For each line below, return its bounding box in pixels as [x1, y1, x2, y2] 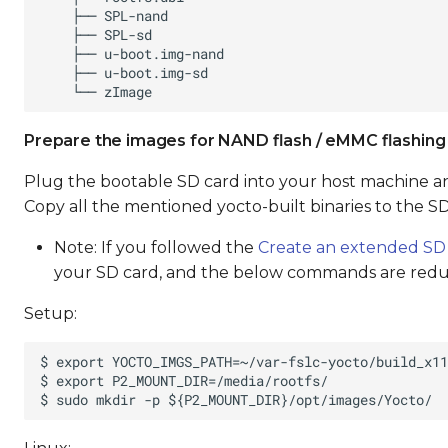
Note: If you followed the [54, 238, 258, 257]
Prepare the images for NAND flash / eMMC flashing [24, 131, 446, 150]
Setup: [24, 304, 77, 323]
